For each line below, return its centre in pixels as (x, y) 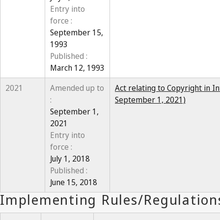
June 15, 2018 (74, 182)
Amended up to (77, 88)
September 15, (77, 32)
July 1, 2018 (70, 159)
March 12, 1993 (77, 68)
